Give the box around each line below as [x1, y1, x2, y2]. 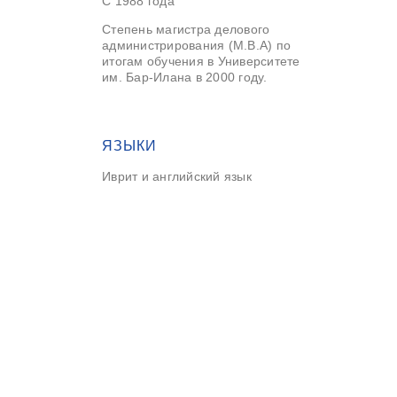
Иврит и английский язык [102, 169, 252, 183]
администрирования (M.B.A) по [102, 38, 291, 52]
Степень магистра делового [102, 22, 270, 36]
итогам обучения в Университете [102, 54, 300, 68]
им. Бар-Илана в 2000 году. [102, 70, 268, 84]
